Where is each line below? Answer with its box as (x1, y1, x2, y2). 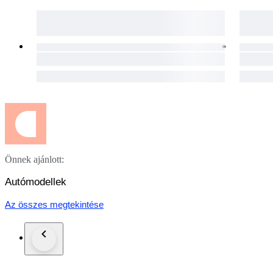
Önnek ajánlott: (5, 154, 64, 165)
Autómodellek (5, 176, 66, 188)
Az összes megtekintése (5, 199, 104, 210)
